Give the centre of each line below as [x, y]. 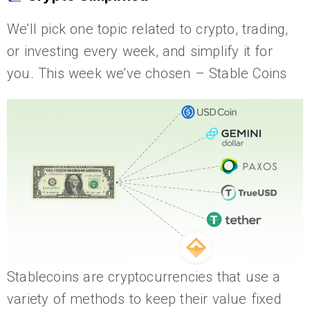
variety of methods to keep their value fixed [144, 299]
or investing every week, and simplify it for [140, 51]
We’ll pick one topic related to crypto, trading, [148, 29]
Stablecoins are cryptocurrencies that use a [144, 277]
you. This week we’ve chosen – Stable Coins [147, 73]
